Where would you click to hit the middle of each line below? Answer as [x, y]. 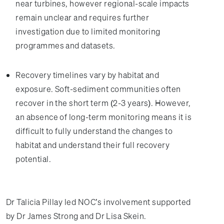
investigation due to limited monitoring [88, 31]
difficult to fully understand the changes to [94, 131]
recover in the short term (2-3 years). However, [103, 103]
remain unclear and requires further [82, 17]
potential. [33, 159]
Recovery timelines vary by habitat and [87, 75]
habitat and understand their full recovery [93, 145]
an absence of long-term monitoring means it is [104, 117]
